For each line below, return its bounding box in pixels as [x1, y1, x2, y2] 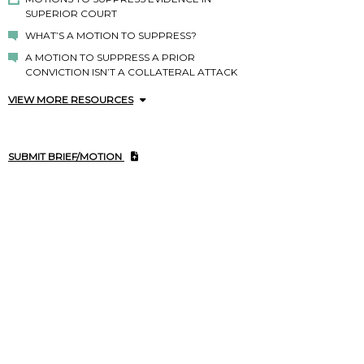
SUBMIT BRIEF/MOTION [8, 150, 124, 163]
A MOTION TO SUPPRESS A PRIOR [24, 51, 195, 64]
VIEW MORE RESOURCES [8, 93, 133, 106]
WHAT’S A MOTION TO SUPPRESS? [24, 29, 197, 42]
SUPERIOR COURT [24, 7, 117, 20]
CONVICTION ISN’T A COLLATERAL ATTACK [24, 66, 237, 79]
